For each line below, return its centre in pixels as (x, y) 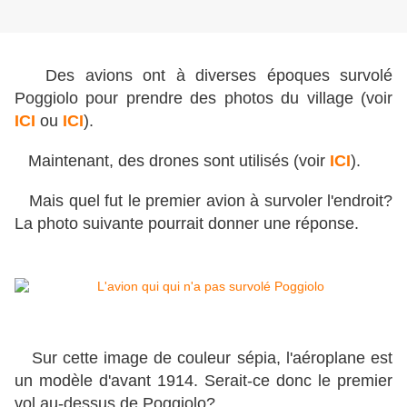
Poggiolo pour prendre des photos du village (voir (203, 99)
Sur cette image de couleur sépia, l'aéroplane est (203, 358)
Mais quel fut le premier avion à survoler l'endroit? (203, 201)
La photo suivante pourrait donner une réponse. (187, 224)
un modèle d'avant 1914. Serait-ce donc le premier (203, 381)
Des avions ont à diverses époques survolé (203, 76)
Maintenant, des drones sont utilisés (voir (172, 161)
